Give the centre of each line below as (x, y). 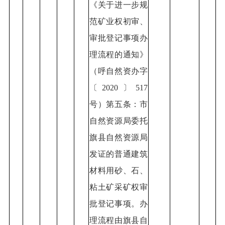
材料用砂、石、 (118, 170)
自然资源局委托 (118, 121)
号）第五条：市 (118, 104)
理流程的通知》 (118, 54)
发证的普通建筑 (118, 154)
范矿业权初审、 (118, 21)
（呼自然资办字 (118, 71)
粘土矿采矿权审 (118, 187)
